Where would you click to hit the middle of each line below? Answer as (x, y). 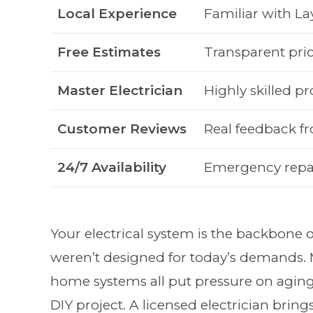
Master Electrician (120, 91)
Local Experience (117, 14)
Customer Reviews (122, 129)
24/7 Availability (112, 168)
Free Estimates (109, 52)
